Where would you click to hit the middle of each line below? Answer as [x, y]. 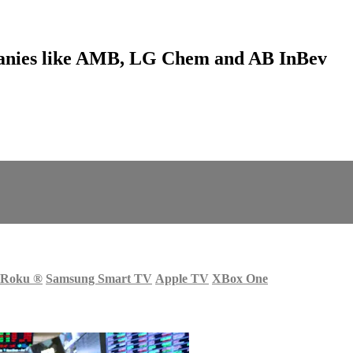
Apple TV [182, 278]
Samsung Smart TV [99, 278]
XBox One [240, 278]
